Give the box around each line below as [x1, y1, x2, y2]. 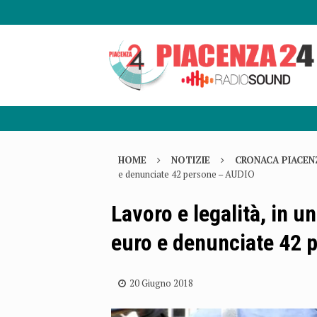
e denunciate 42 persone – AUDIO [118, 168, 255, 181]
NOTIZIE [171, 154, 210, 167]
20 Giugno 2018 [129, 277, 193, 290]
